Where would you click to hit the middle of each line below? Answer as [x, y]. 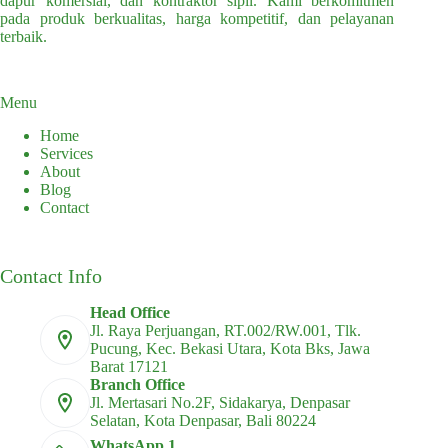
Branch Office [137, 384]
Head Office [130, 312]
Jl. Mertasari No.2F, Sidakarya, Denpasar [220, 402]
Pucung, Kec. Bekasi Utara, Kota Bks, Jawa [230, 348]
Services [66, 153]
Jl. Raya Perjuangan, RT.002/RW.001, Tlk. [225, 330]
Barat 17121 [129, 366]
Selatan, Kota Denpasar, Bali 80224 [203, 420]
